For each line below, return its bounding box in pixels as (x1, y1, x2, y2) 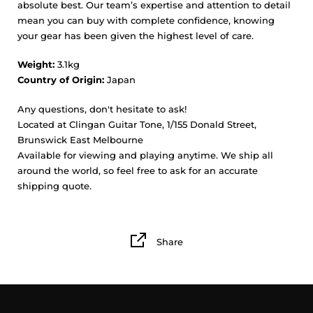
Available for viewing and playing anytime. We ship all (17, 149, 273, 161)
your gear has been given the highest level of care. (17, 29, 254, 41)
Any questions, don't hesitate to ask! (17, 103, 187, 115)
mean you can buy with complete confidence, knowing (17, 14, 275, 26)
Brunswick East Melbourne (17, 133, 143, 145)
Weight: (17, 59, 54, 71)
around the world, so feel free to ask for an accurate (17, 164, 258, 176)
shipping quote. (17, 180, 92, 191)
